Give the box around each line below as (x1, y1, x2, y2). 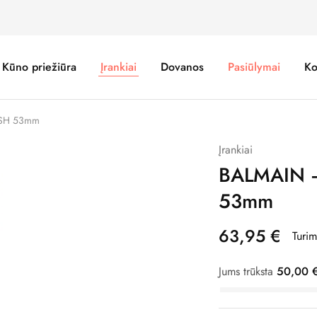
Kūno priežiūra (1, 59, 76, 75)
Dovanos (160, 59, 204, 75)
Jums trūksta (218, 263, 277, 279)
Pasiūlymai (227, 59, 280, 75)
